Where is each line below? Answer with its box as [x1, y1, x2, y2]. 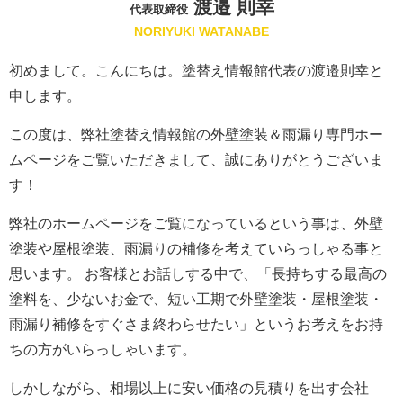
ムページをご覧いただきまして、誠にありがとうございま [9, 151, 383, 167]
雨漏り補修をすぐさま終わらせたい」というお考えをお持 [9, 316, 383, 332]
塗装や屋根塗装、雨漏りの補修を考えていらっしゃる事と [9, 240, 383, 256]
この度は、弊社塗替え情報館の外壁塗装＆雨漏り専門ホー [9, 126, 383, 142]
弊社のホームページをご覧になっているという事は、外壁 [9, 215, 383, 231]
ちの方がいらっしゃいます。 [9, 341, 196, 357]
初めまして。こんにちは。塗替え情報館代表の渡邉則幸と [9, 62, 383, 78]
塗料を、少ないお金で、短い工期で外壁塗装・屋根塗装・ [9, 291, 383, 307]
